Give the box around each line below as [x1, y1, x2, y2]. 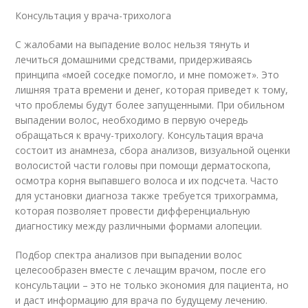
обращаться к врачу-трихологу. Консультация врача [15, 129, 264, 142]
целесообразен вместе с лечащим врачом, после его [15, 263, 267, 277]
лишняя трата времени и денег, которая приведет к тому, [15, 83, 289, 97]
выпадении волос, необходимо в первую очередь [15, 113, 249, 127]
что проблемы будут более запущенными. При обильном [15, 98, 285, 112]
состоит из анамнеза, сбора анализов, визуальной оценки [15, 144, 291, 157]
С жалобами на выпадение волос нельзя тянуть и [15, 38, 250, 52]
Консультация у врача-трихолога [15, 9, 177, 23]
